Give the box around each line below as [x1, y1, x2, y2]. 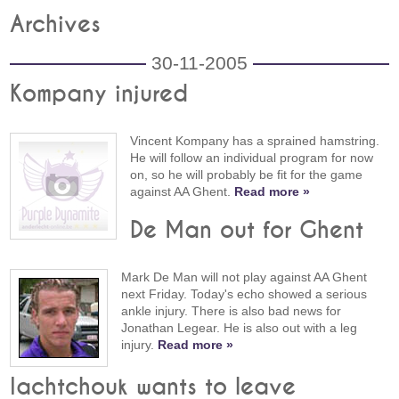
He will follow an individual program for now [130, 151, 374, 165]
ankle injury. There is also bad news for [121, 304, 342, 319]
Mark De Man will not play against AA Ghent [121, 270, 368, 285]
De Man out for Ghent [130, 219, 364, 243]
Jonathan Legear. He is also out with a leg [121, 321, 358, 336]
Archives [10, 13, 102, 37]
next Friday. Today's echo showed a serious [121, 287, 368, 302]
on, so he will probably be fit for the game [130, 167, 363, 182]
